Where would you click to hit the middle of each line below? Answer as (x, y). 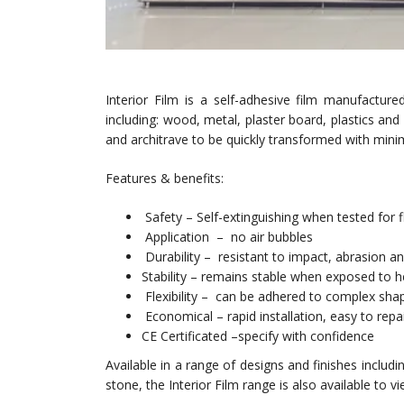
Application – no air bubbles (227, 236)
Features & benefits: (165, 178)
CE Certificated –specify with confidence (258, 335)
